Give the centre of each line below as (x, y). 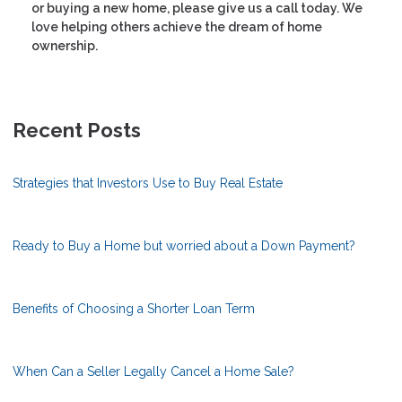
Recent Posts (77, 130)
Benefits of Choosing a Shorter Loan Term (134, 308)
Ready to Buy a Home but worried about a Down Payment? (184, 245)
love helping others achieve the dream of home (177, 26)
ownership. (65, 45)
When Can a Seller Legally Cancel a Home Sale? (153, 371)
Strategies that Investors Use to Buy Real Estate (148, 183)
